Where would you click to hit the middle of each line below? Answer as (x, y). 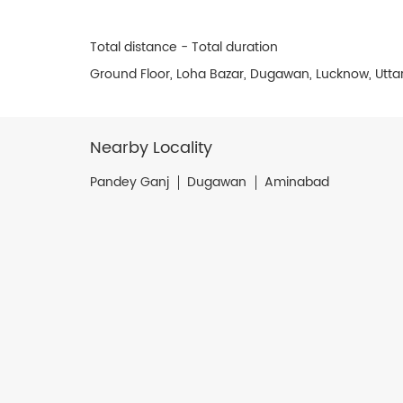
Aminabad (296, 182)
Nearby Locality (151, 148)
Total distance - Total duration (184, 47)
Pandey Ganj (129, 182)
